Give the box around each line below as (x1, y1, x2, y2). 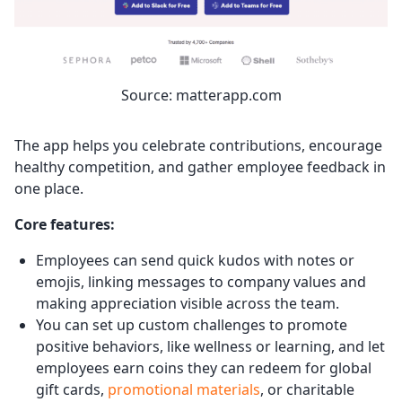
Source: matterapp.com (120, 84, 282, 105)
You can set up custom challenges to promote (36, 314, 347, 335)
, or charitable (260, 379, 354, 399)
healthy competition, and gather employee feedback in (14, 156, 386, 177)
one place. (14, 178, 83, 198)
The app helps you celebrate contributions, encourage (14, 135, 382, 155)
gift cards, (36, 379, 108, 399)
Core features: (14, 214, 115, 234)
